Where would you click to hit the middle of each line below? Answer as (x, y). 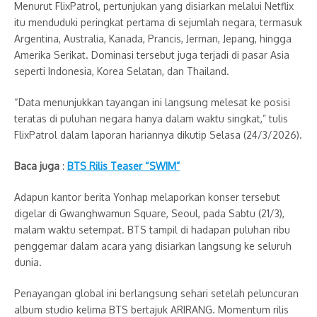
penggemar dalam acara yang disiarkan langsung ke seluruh (153, 246)
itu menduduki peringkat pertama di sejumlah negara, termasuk (158, 22)
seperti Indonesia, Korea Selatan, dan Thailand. (122, 71)
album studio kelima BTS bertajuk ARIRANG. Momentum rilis (151, 309)
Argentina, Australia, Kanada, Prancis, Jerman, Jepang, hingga (153, 38)
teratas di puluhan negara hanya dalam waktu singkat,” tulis (151, 118)
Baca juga (37, 166)
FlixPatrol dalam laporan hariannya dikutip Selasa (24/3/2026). (158, 134)
